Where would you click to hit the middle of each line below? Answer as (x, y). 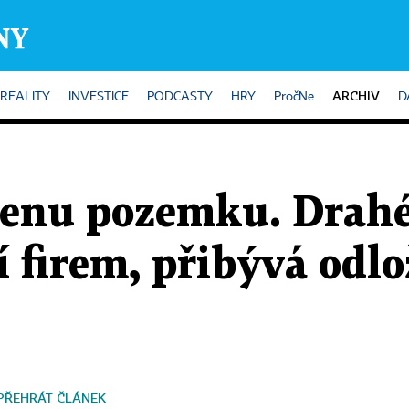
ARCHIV (356, 95)
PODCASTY (180, 97)
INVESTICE (99, 97)
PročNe (294, 97)
